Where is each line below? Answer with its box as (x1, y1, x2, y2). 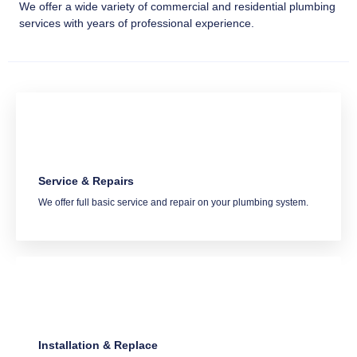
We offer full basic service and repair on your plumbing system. (38, 196, 308, 208)
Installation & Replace (38, 338, 158, 351)
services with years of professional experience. (19, 17, 257, 30)
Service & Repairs (38, 174, 134, 187)
